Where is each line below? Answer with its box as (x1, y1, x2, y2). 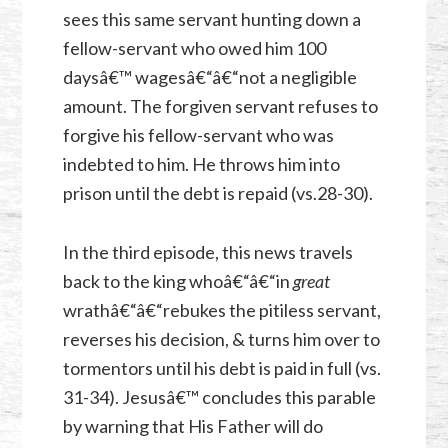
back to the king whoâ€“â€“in (62, 270, 293, 293)
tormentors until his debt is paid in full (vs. (62, 357, 381, 380)
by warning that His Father (62, 415, 271, 438)
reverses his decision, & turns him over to (62, 328, 380, 351)
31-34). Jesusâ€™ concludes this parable (62, 386, 376, 409)
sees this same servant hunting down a (62, 8, 361, 31)
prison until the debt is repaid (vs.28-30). (62, 182, 373, 205)
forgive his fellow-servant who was (62, 124, 334, 147)
